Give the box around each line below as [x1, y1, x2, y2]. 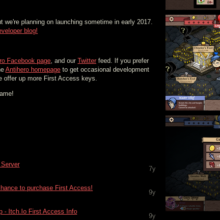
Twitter [78, 57, 96, 64]
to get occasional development [60, 66, 149, 73]
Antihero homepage [5, 66, 60, 73]
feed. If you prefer [96, 57, 149, 64]
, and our [51, 57, 78, 64]
